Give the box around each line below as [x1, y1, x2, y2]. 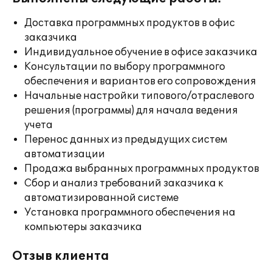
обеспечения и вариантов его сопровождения [24, 75, 256, 87]
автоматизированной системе [24, 192, 178, 204]
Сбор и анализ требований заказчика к [24, 177, 223, 189]
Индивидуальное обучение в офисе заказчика [24, 46, 257, 58]
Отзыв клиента [12, 249, 109, 263]
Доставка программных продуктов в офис [24, 17, 235, 29]
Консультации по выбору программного [24, 61, 225, 73]
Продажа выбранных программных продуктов [24, 163, 259, 175]
